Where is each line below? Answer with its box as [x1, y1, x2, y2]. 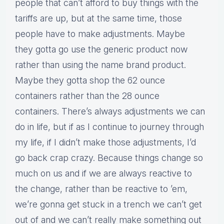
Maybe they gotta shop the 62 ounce [15, 75, 165, 86]
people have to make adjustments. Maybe [15, 28, 185, 39]
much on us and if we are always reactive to [15, 168, 192, 179]
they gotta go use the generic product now [15, 44, 187, 55]
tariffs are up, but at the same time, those [15, 13, 182, 24]
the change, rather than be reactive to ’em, [15, 183, 187, 194]
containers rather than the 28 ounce [15, 90, 159, 101]
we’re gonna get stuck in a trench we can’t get [15, 199, 202, 210]
